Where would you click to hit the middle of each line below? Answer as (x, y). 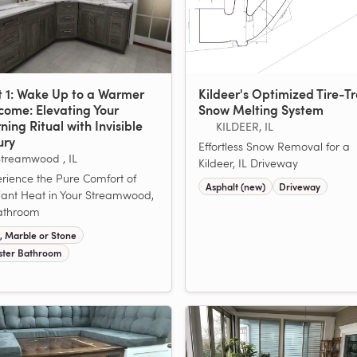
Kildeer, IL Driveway (248, 163)
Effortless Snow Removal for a (274, 146)
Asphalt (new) (235, 186)
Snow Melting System (261, 109)
